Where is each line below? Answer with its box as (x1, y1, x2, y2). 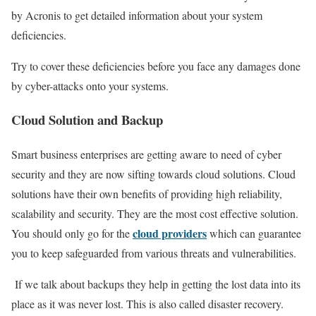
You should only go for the (11, 226, 133, 241)
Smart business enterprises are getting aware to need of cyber (11, 147, 281, 162)
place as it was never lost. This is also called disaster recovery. (11, 296, 284, 312)
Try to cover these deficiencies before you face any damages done (11, 58, 300, 73)
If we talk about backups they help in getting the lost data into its (11, 276, 300, 292)
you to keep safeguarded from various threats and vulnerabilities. (11, 245, 296, 261)
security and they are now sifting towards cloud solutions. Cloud (11, 166, 296, 182)
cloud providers (133, 225, 207, 242)
